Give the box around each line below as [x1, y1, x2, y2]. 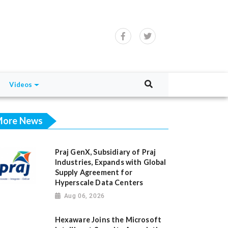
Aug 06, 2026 [64, 192, 105, 200]
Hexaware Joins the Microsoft [54, 215, 162, 224]
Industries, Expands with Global [54, 158, 166, 167]
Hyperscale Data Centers [54, 178, 144, 187]
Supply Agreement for [54, 168, 132, 177]
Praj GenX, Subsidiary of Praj [54, 148, 156, 157]
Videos [9, 80, 33, 89]
